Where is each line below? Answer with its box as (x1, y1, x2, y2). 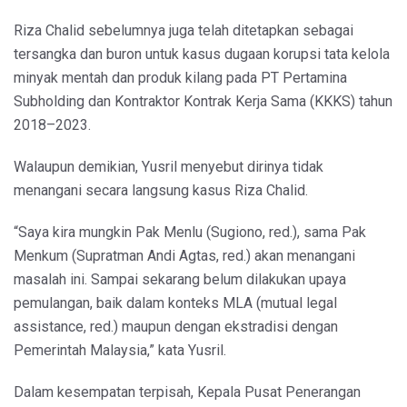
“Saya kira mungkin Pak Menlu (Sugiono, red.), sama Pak (14, 223, 366, 241)
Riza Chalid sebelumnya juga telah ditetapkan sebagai (14, 21, 353, 39)
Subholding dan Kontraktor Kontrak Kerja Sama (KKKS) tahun (14, 92, 392, 110)
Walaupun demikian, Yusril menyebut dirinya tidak (14, 157, 323, 175)
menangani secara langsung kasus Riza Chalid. (14, 181, 308, 199)
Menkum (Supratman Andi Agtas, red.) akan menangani (14, 246, 355, 264)
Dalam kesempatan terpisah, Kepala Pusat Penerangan (14, 382, 361, 401)
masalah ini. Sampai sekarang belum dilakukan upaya (14, 270, 346, 288)
